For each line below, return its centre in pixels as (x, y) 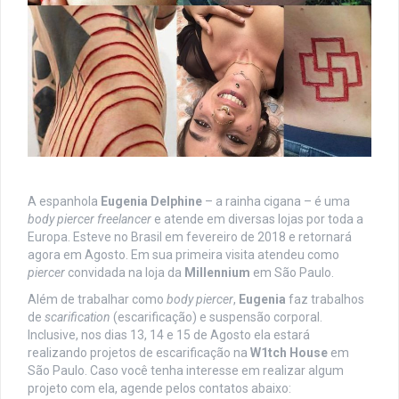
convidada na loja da (125, 273)
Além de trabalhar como (97, 299)
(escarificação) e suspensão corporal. (216, 317)
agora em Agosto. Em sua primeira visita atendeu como (183, 255)
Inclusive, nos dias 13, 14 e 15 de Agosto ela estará (169, 335)
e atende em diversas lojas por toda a (257, 219)
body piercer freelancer (90, 219)
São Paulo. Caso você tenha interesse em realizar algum (186, 370)
